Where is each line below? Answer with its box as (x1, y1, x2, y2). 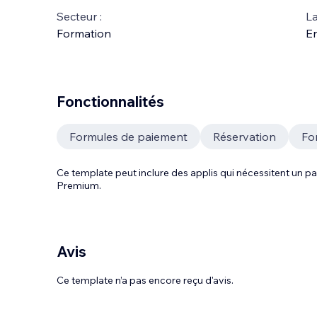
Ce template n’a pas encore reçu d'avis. (57, 274, 234, 287)
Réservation (213, 129, 276, 144)
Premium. (57, 179, 101, 192)
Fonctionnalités (57, 92, 164, 110)
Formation (57, 26, 111, 40)
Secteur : (57, 9, 102, 23)
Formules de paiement (69, 129, 188, 144)
